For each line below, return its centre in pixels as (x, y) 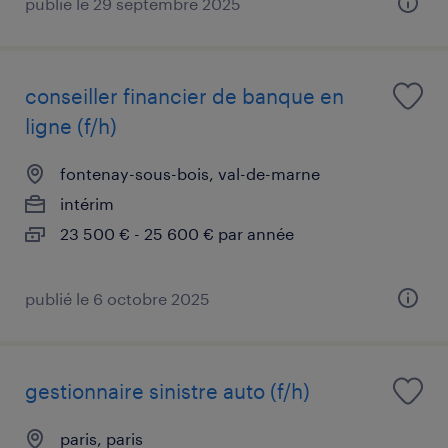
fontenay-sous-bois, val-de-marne (190, 173)
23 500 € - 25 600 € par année (177, 233)
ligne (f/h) (71, 125)
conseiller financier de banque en (184, 95)
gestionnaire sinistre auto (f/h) (167, 390)
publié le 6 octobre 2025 (117, 298)
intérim (87, 203)
